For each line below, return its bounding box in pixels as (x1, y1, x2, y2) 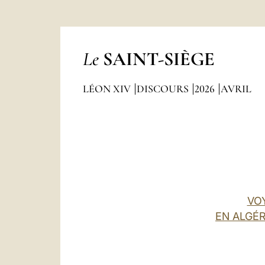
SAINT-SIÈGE (102, 47, 215, 70)
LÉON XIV (82, 82, 133, 95)
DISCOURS (136, 82, 191, 95)
